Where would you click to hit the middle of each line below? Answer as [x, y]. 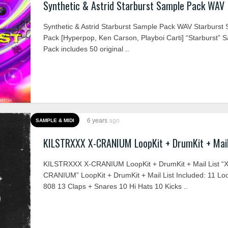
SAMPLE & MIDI [55, 120]
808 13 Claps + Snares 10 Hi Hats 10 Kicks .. [116, 186]
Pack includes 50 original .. [86, 49]
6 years [98, 121]
